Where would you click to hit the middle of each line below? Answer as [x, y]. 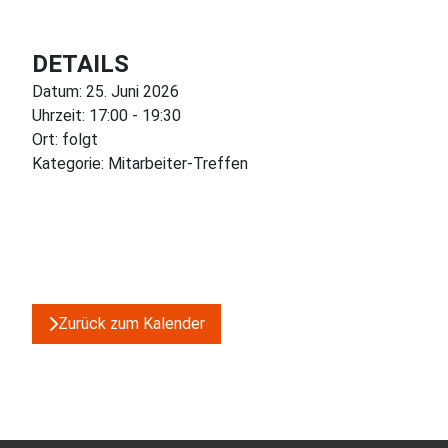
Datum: [59, 91]
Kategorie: [70, 163]
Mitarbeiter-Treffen [178, 163]
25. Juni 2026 [132, 91]
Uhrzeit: [60, 115]
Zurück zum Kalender [131, 323]
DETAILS [80, 63]
